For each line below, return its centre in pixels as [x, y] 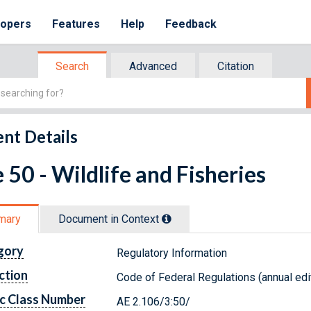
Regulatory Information [172, 253]
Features [76, 24]
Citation [236, 66]
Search [72, 66]
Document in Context [110, 219]
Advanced [153, 66]
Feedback [191, 24]
